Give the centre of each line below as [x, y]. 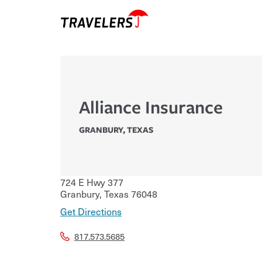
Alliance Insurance [151, 107]
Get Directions [91, 211]
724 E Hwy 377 [92, 182]
